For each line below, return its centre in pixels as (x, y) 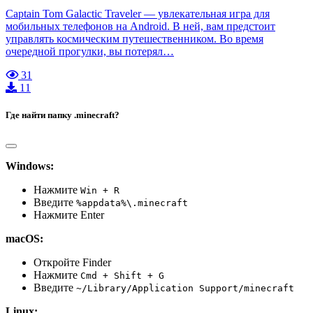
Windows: (30, 166)
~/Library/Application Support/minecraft (185, 288)
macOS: (24, 239)
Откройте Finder (72, 262)
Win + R (100, 190)
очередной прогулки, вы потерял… (90, 51)
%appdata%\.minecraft (132, 203)
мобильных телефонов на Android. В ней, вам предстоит (140, 26)
